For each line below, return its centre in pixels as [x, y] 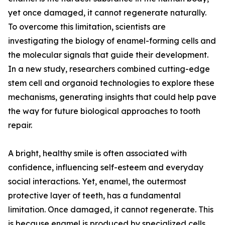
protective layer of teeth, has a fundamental [94, 196]
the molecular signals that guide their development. [108, 55]
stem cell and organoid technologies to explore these [111, 83]
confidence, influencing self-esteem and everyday [106, 167]
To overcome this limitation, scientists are [87, 27]
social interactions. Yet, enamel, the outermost [97, 182]
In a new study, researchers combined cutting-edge [109, 69]
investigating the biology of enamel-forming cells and [112, 41]
